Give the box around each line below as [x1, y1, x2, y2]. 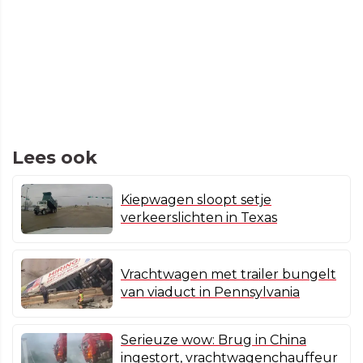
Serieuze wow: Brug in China [121, 332, 306, 348]
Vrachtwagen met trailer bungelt [121, 267, 336, 283]
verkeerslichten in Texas [121, 210, 277, 226]
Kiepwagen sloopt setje [121, 192, 271, 208]
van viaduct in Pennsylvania [121, 284, 300, 301]
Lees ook [12, 147, 97, 169]
